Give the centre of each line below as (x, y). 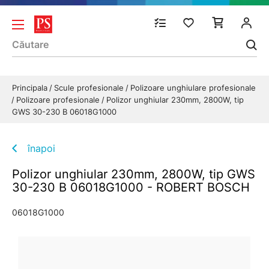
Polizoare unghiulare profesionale (193, 88)
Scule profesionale (90, 88)
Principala (31, 88)
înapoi (41, 148)
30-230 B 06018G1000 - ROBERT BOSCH (131, 187)
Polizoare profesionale (59, 100)
